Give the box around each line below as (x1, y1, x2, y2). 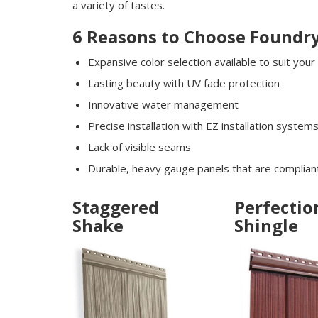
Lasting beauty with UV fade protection (88, 75, 280, 90)
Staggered (72, 194, 159, 219)
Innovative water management (88, 97, 238, 111)
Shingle (234, 213, 298, 237)
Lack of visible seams (88, 139, 191, 154)
